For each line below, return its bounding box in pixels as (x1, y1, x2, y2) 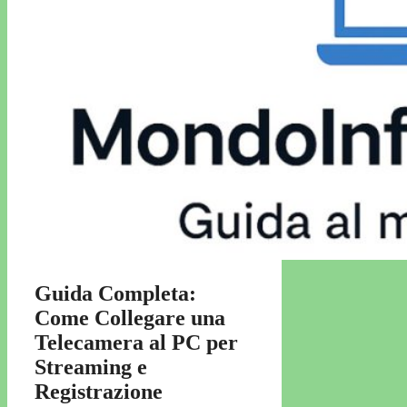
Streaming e (35, 355, 147, 380)
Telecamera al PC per (35, 331, 238, 355)
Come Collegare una (35, 306, 225, 331)
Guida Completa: (35, 282, 196, 306)
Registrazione (35, 380, 163, 404)
